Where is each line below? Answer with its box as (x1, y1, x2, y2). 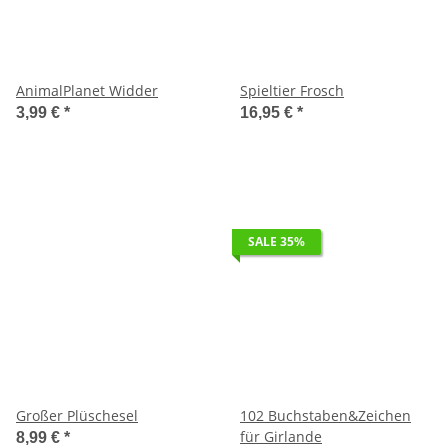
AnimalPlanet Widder (16, 80, 158, 100)
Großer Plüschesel (16, 405, 138, 425)
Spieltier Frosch (240, 80, 344, 100)
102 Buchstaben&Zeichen (240, 405, 411, 425)
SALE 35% (248, 232, 305, 250)
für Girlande (240, 426, 322, 446)
